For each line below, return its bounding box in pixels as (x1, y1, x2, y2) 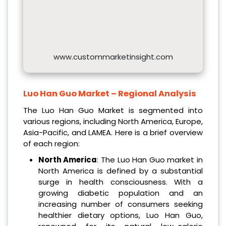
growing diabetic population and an (38, 188, 203, 199)
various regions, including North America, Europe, (23, 116, 203, 127)
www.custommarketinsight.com (53, 51, 173, 63)
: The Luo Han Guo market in (97, 154, 203, 165)
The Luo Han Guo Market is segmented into (23, 105, 203, 116)
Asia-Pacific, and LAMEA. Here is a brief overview (23, 127, 203, 138)
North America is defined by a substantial (38, 165, 203, 177)
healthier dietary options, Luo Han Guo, (38, 210, 203, 221)
